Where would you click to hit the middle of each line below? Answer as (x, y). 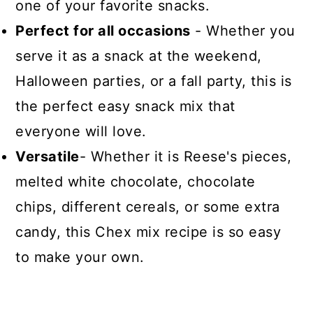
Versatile (48, 156)
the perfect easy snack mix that (125, 106)
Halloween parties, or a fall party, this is (154, 81)
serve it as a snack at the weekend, (139, 56)
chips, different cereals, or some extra (148, 206)
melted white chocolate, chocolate (136, 181)
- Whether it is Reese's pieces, (185, 156)
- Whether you (243, 30)
